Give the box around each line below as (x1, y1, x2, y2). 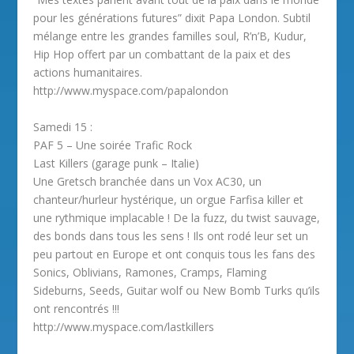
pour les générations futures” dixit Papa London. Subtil (33, 10, 311, 26)
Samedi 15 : (33, 119, 93, 134)
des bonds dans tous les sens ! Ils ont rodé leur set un (33, 228, 309, 243)
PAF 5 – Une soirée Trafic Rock (33, 137, 193, 153)
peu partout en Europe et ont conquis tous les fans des (33, 246, 316, 262)
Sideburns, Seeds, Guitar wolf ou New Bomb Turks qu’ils (33, 282, 321, 298)
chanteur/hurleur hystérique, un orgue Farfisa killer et (33, 191, 304, 207)
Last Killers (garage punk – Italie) (33, 155, 200, 171)
